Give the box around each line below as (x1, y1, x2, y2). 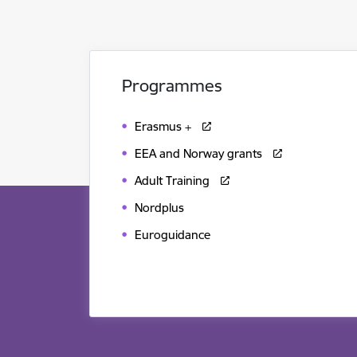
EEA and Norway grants (135, 146, 262, 162)
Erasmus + (135, 119, 191, 135)
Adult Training (135, 173, 210, 189)
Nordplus (135, 200, 184, 216)
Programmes (122, 75, 222, 96)
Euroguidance (135, 227, 210, 243)
